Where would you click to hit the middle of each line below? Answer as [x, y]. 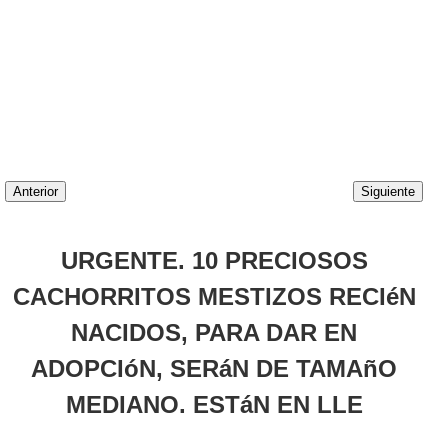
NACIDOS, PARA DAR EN [214, 333]
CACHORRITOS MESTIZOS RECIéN [214, 297]
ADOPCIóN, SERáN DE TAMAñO [214, 369]
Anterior [35, 192]
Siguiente [388, 192]
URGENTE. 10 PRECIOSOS [214, 261]
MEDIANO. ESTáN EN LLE [214, 405]
